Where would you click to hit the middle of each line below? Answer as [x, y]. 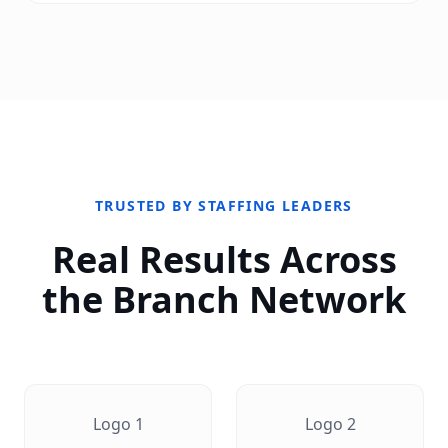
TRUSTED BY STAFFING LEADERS [224, 205]
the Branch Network [224, 299]
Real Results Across [224, 259]
